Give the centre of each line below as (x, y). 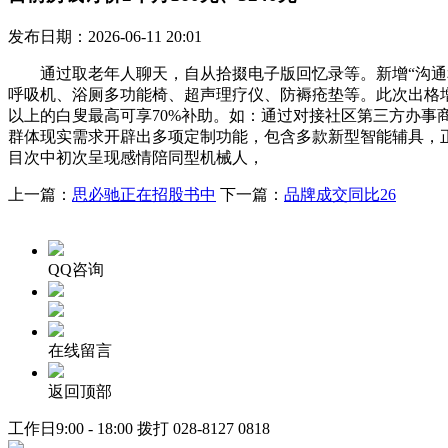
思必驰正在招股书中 (144, 194)
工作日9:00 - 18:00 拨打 (90, 428)
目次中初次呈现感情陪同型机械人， (136, 157)
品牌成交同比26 (340, 194)
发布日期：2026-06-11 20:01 (105, 36)
